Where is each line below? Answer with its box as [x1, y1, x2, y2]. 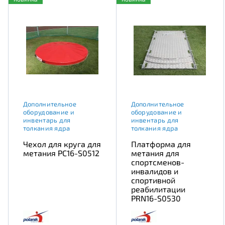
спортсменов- [131, 157, 184, 167]
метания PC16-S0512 [23, 148, 99, 158]
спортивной [131, 175, 175, 185]
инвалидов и [131, 166, 178, 176]
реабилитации [131, 184, 185, 194]
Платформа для [131, 139, 191, 149]
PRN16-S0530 [131, 193, 181, 203]
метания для [131, 148, 179, 158]
